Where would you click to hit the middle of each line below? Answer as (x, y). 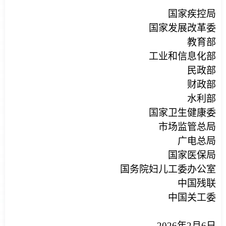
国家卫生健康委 (182, 113)
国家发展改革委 (182, 28)
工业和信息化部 (182, 56)
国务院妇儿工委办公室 (168, 169)
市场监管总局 (187, 127)
